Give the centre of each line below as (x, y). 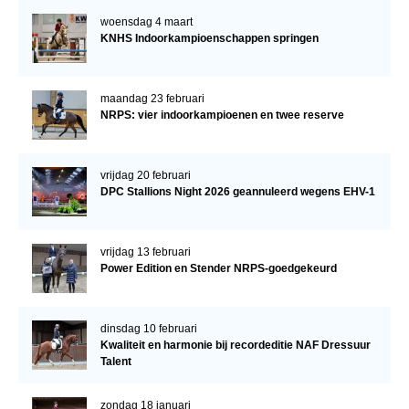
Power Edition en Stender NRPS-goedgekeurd (218, 269)
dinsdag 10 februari (148, 329)
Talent (115, 362)
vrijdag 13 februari (145, 252)
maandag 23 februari (152, 99)
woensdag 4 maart (146, 22)
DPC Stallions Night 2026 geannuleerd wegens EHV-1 (237, 192)
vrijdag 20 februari (145, 176)
